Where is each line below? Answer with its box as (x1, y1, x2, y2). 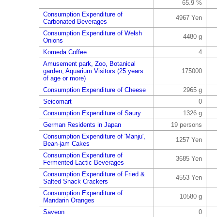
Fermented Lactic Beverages (43, 159, 124, 166)
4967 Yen (175, 14, 202, 21)
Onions (43, 37, 63, 44)
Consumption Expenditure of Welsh (43, 30, 142, 37)
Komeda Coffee (43, 48, 87, 56)
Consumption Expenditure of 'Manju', (43, 133, 145, 140)
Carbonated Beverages (43, 18, 107, 25)
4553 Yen (175, 174, 202, 181)
